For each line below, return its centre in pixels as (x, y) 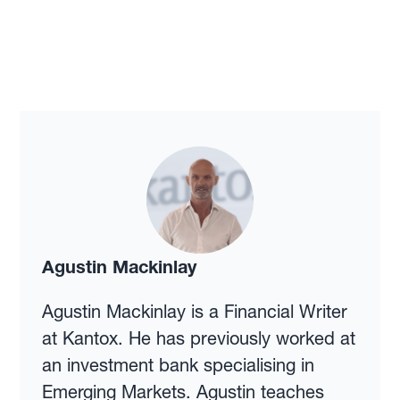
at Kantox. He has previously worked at (198, 339)
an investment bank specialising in (178, 366)
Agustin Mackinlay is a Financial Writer (194, 312)
